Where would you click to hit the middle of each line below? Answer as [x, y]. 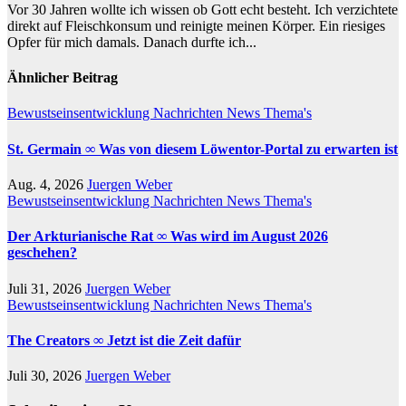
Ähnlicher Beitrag [63, 78]
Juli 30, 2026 [46, 376]
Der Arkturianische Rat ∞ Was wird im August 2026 [168, 237]
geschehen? [42, 253]
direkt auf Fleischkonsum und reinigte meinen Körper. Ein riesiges [196, 25]
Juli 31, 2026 [46, 288]
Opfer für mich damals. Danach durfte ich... [132, 42]
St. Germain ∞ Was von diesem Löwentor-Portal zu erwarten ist [203, 149]
